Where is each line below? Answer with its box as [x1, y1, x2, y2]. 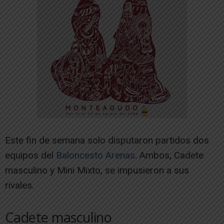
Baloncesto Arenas [56, 149, 135, 161]
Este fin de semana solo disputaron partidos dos [5, 134, 209, 146]
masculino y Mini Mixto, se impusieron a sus [5, 164, 189, 176]
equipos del [5, 149, 56, 161]
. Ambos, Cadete [135, 149, 203, 161]
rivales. [5, 179, 34, 191]
